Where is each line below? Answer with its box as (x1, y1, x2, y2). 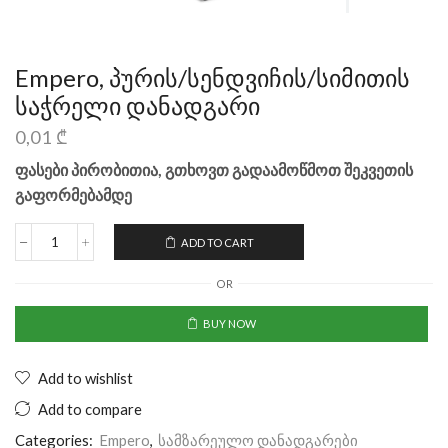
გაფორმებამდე (15, 185, 132, 205)
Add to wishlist (38, 368, 133, 387)
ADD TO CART (180, 235, 254, 249)
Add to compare (38, 399, 142, 418)
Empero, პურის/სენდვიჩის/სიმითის (15, 63, 410, 92)
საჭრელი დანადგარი (15, 91, 260, 120)
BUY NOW (202, 317, 256, 331)
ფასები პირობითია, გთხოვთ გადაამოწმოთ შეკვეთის (15, 160, 413, 180)
